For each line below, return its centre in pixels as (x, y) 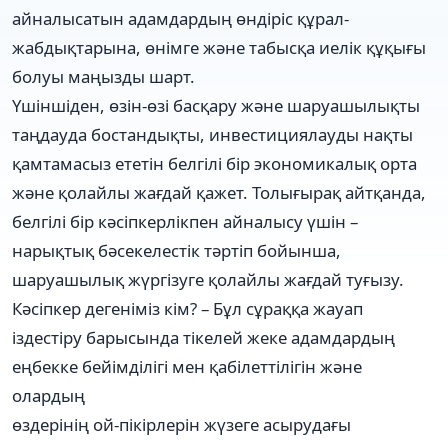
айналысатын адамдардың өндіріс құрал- (180, 18)
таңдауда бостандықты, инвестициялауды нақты (212, 134)
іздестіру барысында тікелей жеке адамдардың (203, 337)
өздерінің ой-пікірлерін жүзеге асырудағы (181, 424)
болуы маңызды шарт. (103, 76)
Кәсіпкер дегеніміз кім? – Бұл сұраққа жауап (187, 308)
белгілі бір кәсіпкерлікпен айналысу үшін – (185, 221)
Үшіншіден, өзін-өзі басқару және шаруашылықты (216, 105)
